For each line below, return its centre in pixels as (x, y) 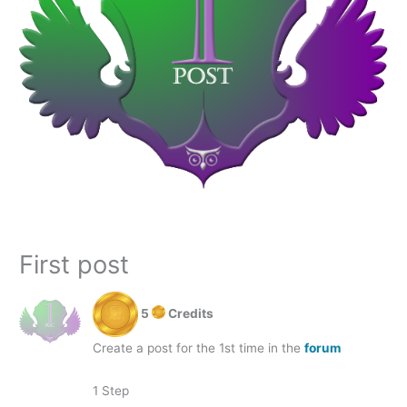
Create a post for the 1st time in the (199, 347)
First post (74, 265)
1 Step (111, 390)
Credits (190, 313)
